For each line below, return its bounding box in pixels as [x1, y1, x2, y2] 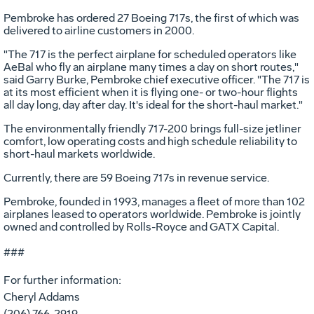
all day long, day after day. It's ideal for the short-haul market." [4, 97, 303, 111]
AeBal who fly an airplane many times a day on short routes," [4, 60, 299, 74]
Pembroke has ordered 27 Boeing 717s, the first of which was [4, 11, 299, 25]
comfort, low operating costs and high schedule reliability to [4, 134, 297, 148]
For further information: [4, 273, 121, 287]
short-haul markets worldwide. [4, 146, 155, 161]
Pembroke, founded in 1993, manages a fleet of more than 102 [4, 194, 305, 208]
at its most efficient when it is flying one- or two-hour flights [4, 85, 298, 99]
